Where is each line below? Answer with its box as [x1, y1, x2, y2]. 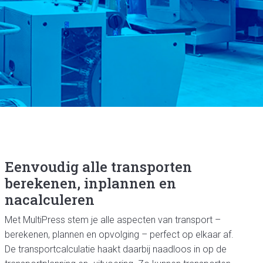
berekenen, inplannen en [4, 174, 176, 193]
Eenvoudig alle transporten [4, 157, 192, 176]
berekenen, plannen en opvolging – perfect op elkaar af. [4, 229, 234, 240]
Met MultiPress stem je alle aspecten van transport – [4, 214, 221, 225]
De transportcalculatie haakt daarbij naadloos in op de [4, 244, 227, 255]
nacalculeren [4, 190, 95, 209]
